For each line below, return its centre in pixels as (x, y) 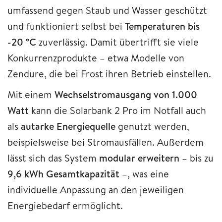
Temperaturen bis (162, 26)
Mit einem (31, 94)
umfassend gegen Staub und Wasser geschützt (107, 10)
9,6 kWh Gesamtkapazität (63, 173)
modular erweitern (139, 158)
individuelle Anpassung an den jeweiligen (96, 189)
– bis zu (196, 158)
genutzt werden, (152, 126)
